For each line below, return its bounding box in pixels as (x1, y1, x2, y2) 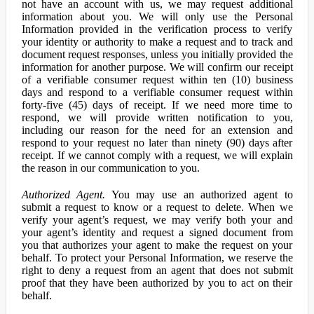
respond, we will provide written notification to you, (21, 111, 293, 123)
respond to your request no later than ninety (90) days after (21, 137, 293, 149)
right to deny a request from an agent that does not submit (21, 264, 293, 276)
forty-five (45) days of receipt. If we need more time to (21, 99, 293, 111)
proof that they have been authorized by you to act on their (21, 277, 293, 289)
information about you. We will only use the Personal (21, 11, 293, 22)
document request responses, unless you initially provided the (21, 48, 293, 60)
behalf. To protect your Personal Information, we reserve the (21, 252, 293, 264)
